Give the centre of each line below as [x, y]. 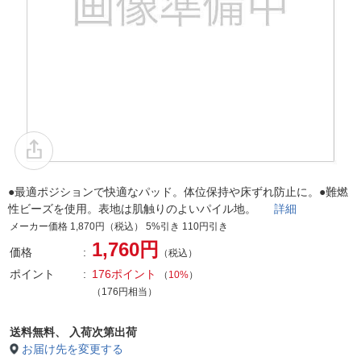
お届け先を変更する [73, 349]
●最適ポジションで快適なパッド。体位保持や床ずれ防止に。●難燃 [178, 192]
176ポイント [124, 274]
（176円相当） [124, 292]
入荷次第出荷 [103, 332]
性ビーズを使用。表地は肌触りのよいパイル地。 [141, 209]
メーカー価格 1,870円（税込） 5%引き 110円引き [119, 226]
